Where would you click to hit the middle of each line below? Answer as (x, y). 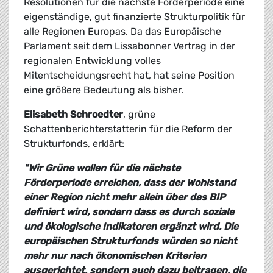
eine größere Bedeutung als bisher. (104, 90)
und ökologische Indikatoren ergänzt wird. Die (131, 227)
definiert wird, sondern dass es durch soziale (129, 212)
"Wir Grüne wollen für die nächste (102, 168)
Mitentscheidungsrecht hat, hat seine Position (129, 76)
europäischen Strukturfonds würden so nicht (130, 241)
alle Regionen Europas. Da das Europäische (122, 32)
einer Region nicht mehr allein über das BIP (125, 197)
